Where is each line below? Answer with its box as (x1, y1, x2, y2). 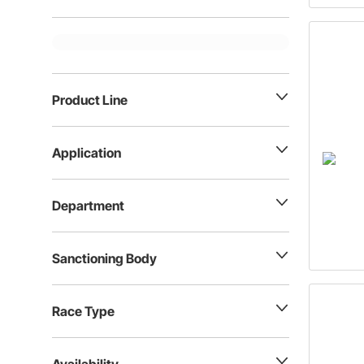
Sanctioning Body (52, 250, 157, 266)
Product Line (52, 92, 128, 108)
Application (52, 145, 121, 161)
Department (52, 197, 124, 214)
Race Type (52, 303, 115, 319)
